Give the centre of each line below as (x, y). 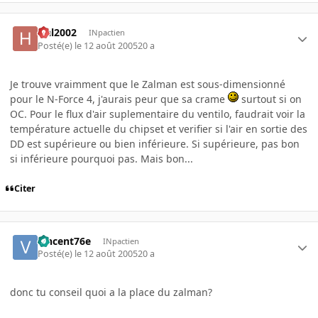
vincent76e (65, 241)
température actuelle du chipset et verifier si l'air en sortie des (159, 128)
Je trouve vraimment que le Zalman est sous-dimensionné (148, 84)
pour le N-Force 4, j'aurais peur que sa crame (119, 99)
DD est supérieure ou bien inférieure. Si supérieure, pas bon (155, 143)
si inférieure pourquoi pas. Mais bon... (102, 158)
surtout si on (270, 99)
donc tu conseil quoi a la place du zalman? (111, 292)
